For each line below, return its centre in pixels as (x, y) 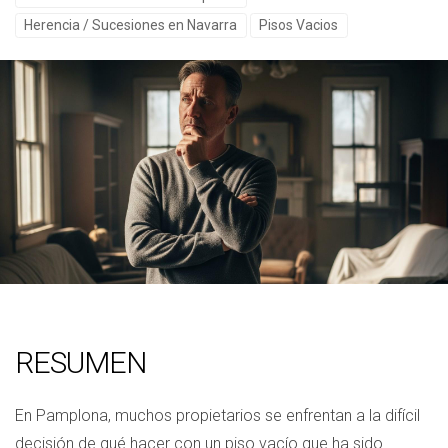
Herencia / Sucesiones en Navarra (131, 25)
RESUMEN (80, 362)
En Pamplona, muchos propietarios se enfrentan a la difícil (217, 415)
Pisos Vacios (299, 25)
